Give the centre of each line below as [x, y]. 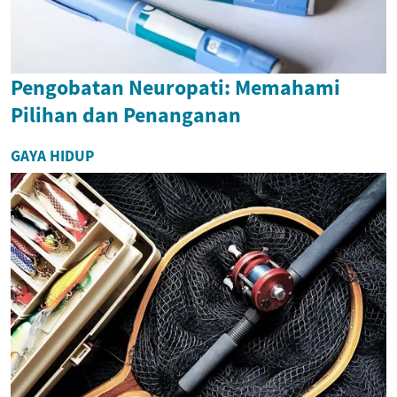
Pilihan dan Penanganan [126, 114]
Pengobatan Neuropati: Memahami [175, 87]
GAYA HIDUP [52, 156]
